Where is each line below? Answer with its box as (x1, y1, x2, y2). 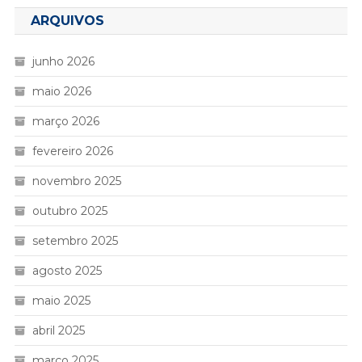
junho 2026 (32, 54, 95, 69)
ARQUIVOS (30, 13, 104, 29)
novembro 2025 (32, 174, 121, 189)
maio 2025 (32, 293, 90, 309)
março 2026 (32, 114, 99, 129)
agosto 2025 (32, 263, 102, 279)
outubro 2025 (32, 204, 107, 219)
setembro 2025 (32, 234, 118, 249)
